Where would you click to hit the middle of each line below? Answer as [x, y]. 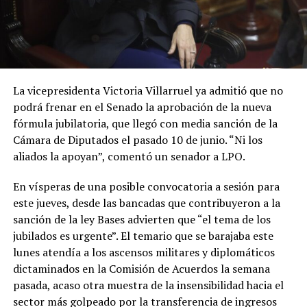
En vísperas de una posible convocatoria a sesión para [146, 187]
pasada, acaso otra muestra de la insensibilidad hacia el [148, 285]
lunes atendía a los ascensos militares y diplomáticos [144, 253]
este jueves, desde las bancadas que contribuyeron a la [146, 203]
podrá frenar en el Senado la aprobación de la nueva [142, 107]
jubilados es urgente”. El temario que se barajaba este [143, 236]
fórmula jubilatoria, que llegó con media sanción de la [145, 124]
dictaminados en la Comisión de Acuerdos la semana [141, 269]
